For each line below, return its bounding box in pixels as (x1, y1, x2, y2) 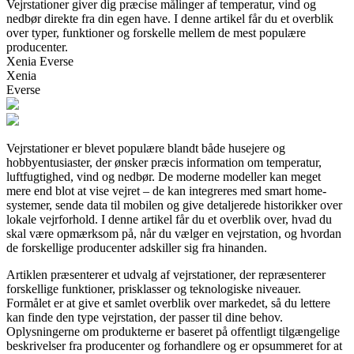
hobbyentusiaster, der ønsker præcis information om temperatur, (6, 155, 322, 169)
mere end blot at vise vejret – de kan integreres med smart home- (6, 183, 326, 198)
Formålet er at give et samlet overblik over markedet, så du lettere (6, 296, 330, 310)
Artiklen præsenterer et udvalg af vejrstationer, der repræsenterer (6, 267, 326, 281)
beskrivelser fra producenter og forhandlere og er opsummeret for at (6, 338, 342, 352)
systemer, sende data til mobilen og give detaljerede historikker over (6, 198, 342, 212)
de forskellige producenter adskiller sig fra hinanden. (6, 240, 267, 254)
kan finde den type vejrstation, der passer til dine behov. (6, 310, 283, 324)
